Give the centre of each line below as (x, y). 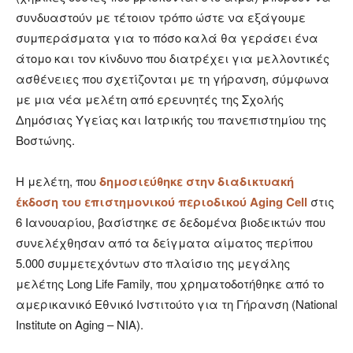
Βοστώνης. (45, 140)
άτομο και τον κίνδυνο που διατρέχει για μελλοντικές (173, 58)
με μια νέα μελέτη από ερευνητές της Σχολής (150, 99)
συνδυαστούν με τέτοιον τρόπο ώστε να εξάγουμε (161, 17)
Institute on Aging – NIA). (80, 325)
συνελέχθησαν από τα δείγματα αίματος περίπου (164, 243)
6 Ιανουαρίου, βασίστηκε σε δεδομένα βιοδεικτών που (171, 222)
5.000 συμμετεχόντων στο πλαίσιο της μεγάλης (153, 263)
